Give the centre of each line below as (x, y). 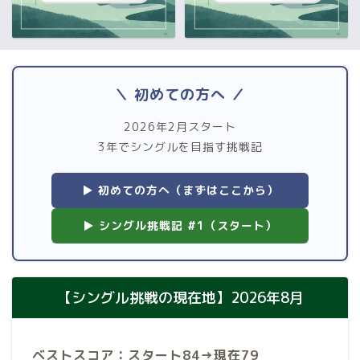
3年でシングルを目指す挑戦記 (180, 146)
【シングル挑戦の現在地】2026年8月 (180, 297)
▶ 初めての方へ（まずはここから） (180, 190)
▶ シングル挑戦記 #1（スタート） (180, 225)
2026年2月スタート (180, 126)
